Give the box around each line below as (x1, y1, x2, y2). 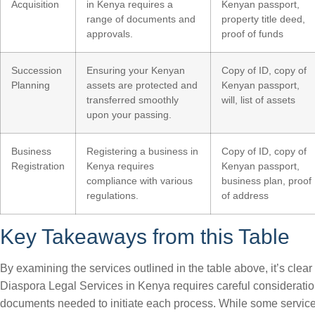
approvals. (86, 28, 133, 39)
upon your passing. (86, 109, 172, 120)
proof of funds (221, 28, 283, 39)
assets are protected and (86, 79, 198, 91)
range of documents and (86, 13, 195, 25)
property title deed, (221, 13, 305, 25)
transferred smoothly (86, 94, 179, 105)
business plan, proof (221, 175, 311, 186)
